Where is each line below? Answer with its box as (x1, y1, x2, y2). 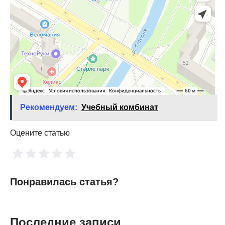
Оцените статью (10, 128, 70, 137)
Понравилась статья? (10, 176, 119, 187)
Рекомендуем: (20, 102, 77, 111)
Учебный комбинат (81, 102, 158, 111)
